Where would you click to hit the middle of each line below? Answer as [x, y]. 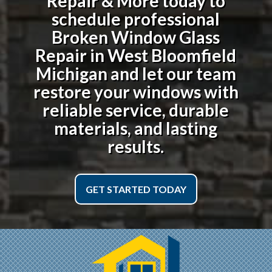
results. [136, 146]
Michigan [71, 73]
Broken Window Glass [136, 37]
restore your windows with [136, 91]
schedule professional [136, 19]
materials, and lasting [136, 128]
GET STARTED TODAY [136, 189]
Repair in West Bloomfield [136, 55]
